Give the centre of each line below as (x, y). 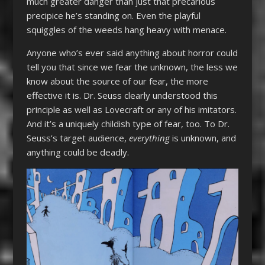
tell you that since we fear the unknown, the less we (132, 67)
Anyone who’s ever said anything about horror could (132, 53)
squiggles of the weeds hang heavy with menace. (126, 30)
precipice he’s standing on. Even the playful (113, 16)
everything (150, 138)
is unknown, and (204, 138)
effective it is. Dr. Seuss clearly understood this (122, 96)
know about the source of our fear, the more (117, 81)
